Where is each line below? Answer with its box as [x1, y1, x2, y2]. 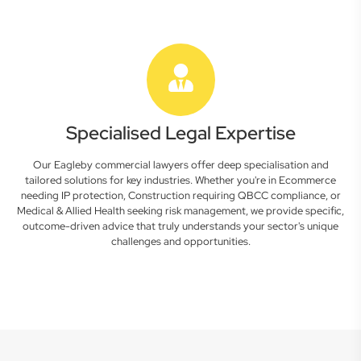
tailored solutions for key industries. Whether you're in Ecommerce [25, 173, 336, 187]
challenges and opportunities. [110, 234, 251, 248]
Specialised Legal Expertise [65, 121, 296, 145]
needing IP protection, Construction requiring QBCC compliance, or [20, 189, 341, 202]
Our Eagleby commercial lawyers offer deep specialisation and [32, 158, 329, 172]
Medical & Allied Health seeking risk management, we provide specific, [17, 204, 344, 218]
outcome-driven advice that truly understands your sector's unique [23, 219, 338, 233]
